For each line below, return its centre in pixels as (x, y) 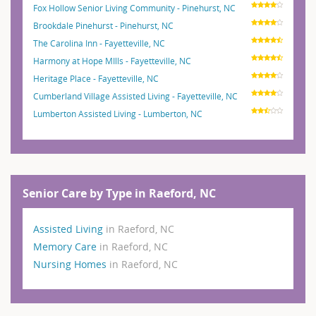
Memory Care (66, 246)
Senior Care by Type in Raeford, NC (119, 193)
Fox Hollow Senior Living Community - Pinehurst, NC (134, 7)
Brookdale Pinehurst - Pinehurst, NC (103, 25)
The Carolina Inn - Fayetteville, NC (99, 43)
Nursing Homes (71, 264)
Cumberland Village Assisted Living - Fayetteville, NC (135, 96)
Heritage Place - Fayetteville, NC (96, 78)
